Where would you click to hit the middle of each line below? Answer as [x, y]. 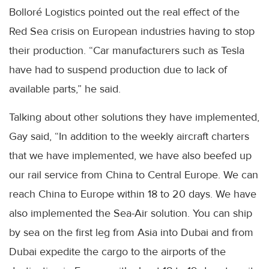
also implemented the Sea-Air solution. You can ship [131, 213]
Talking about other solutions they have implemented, [134, 117]
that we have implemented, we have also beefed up [130, 156]
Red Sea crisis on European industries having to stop [132, 31]
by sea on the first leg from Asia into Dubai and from [131, 232]
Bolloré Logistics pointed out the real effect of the [124, 12]
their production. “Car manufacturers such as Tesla [127, 50]
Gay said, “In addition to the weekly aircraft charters [129, 136]
